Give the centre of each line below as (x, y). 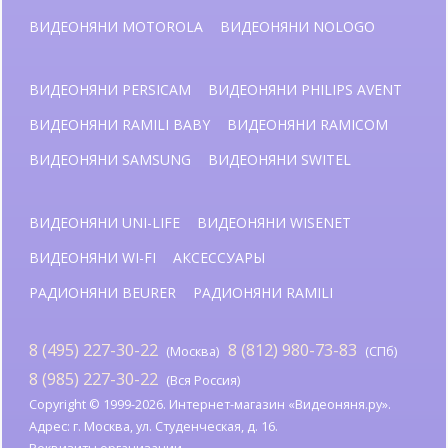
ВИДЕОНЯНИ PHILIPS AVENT (305, 89)
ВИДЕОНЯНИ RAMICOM (307, 124)
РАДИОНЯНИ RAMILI (263, 292)
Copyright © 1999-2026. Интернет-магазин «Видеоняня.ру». (210, 405)
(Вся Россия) (201, 381)
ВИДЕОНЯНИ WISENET (274, 222)
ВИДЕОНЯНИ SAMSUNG (110, 159)
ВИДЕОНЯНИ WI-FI (92, 257)
